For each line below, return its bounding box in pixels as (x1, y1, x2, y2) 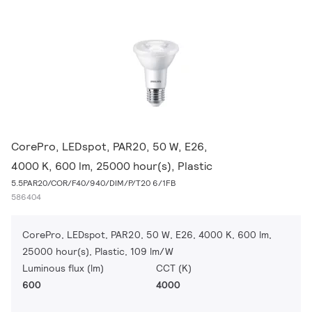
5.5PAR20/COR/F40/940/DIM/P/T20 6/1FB (11, 178, 176, 188)
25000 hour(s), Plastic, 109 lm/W (22, 245, 173, 258)
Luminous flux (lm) (22, 262, 104, 274)
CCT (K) (156, 262, 192, 274)
